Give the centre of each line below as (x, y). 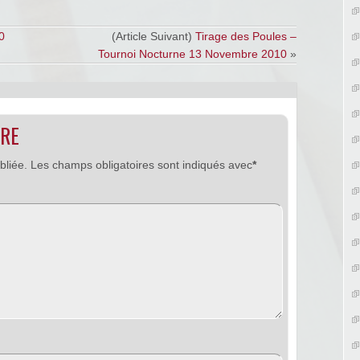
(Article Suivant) (153, 36)
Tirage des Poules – (246, 36)
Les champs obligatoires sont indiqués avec (141, 165)
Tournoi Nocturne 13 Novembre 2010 (192, 54)
